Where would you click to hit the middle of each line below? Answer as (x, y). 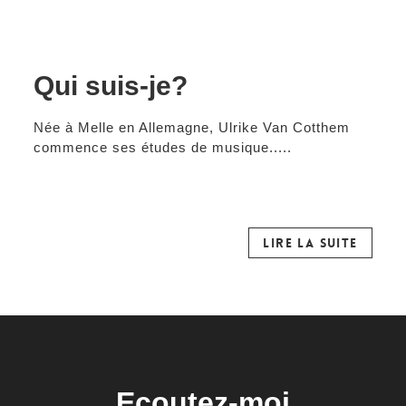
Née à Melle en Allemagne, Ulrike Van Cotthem (192, 127)
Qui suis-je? (111, 86)
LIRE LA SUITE (310, 243)
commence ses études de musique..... (163, 147)
